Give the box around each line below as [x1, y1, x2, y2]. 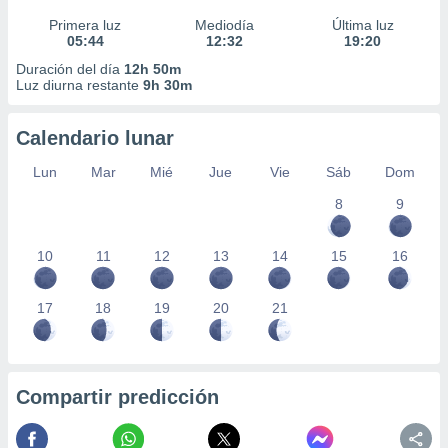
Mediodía [194, 17, 254, 33]
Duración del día [16, 61, 124, 77]
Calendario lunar [16, 127, 174, 149]
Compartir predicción [16, 386, 219, 408]
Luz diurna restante [16, 77, 143, 93]
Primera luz [49, 17, 122, 33]
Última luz [331, 17, 394, 33]
